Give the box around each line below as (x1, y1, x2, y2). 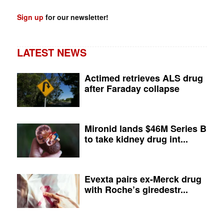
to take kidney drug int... (84, 132, 188, 146)
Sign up (16, 12, 43, 22)
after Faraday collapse (84, 82, 180, 95)
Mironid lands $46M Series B (84, 122, 207, 135)
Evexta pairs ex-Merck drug (84, 172, 202, 186)
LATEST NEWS (16, 45, 86, 60)
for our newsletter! (43, 12, 108, 22)
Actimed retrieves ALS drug (84, 71, 203, 85)
